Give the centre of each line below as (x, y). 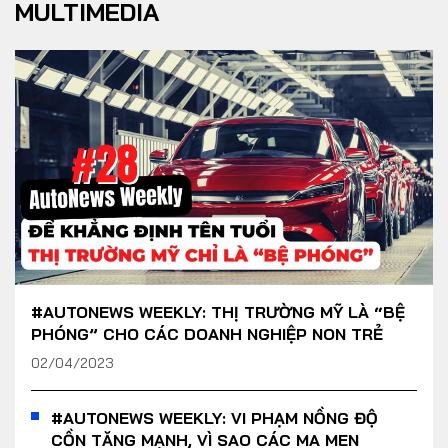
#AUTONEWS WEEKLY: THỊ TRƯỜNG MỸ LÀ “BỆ (218, 312)
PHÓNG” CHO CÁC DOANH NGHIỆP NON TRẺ (207, 334)
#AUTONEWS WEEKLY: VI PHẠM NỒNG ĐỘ (214, 418)
